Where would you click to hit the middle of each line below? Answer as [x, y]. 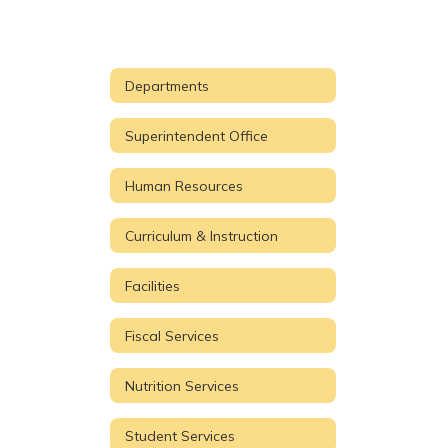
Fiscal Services [172, 335]
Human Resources [184, 185]
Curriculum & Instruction [201, 235]
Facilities [152, 285]
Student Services [180, 435]
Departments [167, 85]
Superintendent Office [196, 135]
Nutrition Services [182, 385]
